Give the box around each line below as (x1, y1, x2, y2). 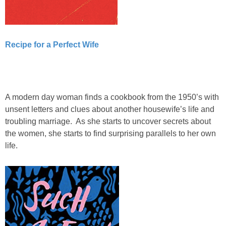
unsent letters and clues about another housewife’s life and (5, 104, 214, 114)
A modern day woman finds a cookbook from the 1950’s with (5, 92, 219, 101)
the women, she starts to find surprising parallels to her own (5, 129, 216, 138)
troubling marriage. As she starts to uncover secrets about (5, 117, 211, 126)
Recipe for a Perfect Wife (5, 40, 99, 49)
